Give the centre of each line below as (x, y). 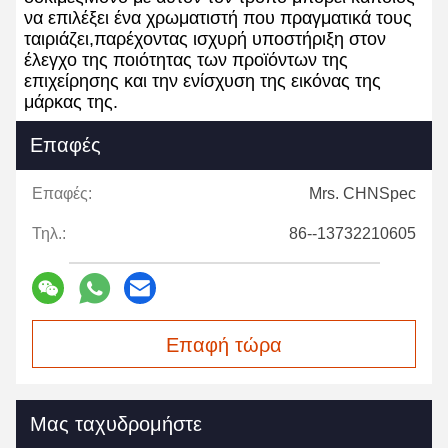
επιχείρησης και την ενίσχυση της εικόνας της (202, 81)
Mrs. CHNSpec (362, 194)
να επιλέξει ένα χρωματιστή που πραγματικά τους (218, 18)
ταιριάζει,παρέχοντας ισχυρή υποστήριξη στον (205, 39)
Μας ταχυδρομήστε (116, 424)
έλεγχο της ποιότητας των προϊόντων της (186, 60)
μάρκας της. (71, 102)
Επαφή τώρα (224, 345)
